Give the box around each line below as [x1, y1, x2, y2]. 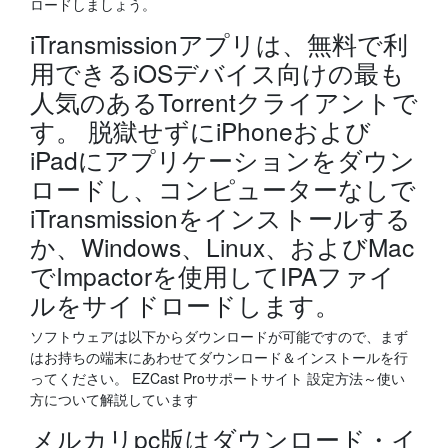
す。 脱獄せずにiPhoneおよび [30, 113, 371, 148]
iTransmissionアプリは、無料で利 [30, 26, 408, 61]
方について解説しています [30, 389, 198, 409]
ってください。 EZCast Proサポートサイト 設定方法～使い [30, 368, 405, 388]
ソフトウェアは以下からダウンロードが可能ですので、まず [30, 326, 408, 346]
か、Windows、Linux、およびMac [30, 229, 414, 264]
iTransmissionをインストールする [30, 200, 411, 235]
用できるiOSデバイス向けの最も [30, 55, 405, 90]
